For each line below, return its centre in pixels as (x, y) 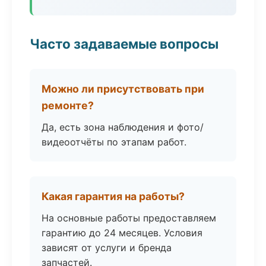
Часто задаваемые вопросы (124, 44)
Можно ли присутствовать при (123, 89)
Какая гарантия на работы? (113, 196)
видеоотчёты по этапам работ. (114, 142)
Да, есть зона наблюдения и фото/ (123, 127)
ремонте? (68, 105)
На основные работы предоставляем (129, 218)
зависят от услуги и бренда (107, 248)
